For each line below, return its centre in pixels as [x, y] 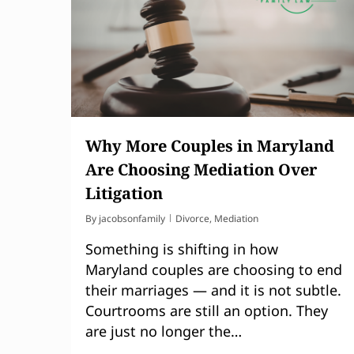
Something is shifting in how [182, 249]
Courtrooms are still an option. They [207, 310]
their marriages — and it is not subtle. [213, 290]
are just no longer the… [164, 331]
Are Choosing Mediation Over [201, 169]
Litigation [124, 193]
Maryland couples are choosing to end [214, 269]
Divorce [192, 218]
